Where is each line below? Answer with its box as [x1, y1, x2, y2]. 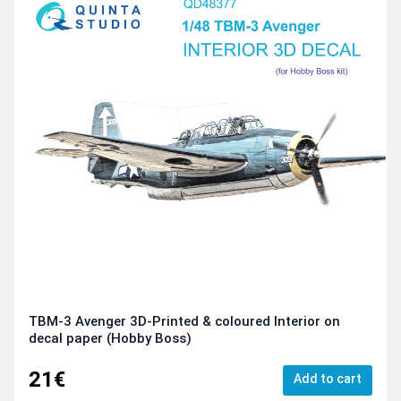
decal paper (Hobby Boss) [29, 329, 192, 346]
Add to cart [294, 371, 362, 387]
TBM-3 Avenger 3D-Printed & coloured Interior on [29, 312, 340, 329]
